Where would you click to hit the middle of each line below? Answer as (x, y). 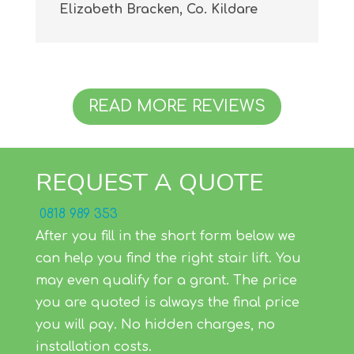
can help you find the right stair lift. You (168, 259)
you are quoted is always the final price (167, 303)
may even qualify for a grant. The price (166, 281)
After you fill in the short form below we (165, 237)
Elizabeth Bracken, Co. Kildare (158, 10)
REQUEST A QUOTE (149, 183)
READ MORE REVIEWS (177, 107)
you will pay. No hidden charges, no (155, 325)
